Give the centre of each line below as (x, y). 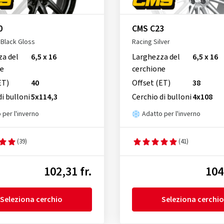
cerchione (148, 69)
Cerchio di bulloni (161, 97)
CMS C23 (148, 29)
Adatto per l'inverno (171, 114)
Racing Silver (151, 42)
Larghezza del (156, 57)
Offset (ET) (151, 83)
